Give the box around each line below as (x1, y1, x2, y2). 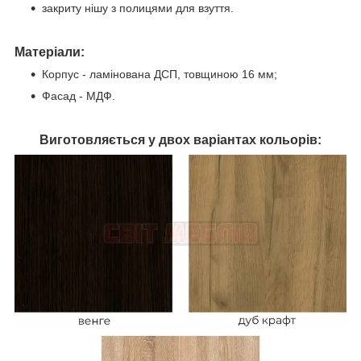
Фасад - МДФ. (42, 89, 115, 102)
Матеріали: (15, 44, 85, 59)
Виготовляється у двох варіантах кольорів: (39, 132, 322, 147)
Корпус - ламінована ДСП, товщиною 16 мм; (42, 67, 277, 81)
